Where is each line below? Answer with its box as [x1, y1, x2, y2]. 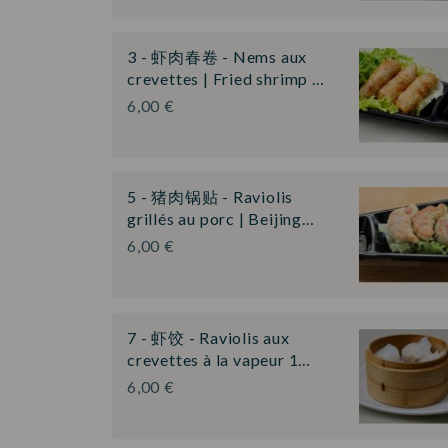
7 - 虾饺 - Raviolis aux [127, 327, 290, 347]
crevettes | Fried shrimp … [127, 68, 325, 88]
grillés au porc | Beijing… [127, 209, 315, 229]
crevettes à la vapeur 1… [127, 349, 312, 369]
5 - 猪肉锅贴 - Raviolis [127, 187, 294, 207]
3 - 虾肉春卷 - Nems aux [127, 46, 308, 66]
